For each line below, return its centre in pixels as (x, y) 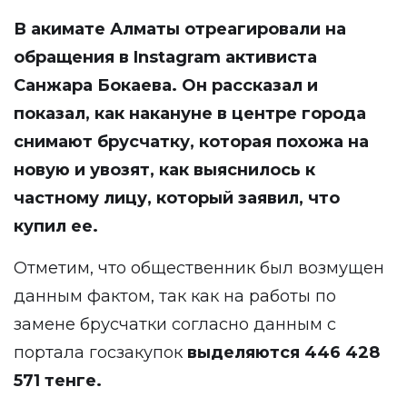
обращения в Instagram (117, 57)
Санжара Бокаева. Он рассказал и (166, 85)
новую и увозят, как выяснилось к (164, 170)
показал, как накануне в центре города (190, 114)
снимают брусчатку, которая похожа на (191, 142)
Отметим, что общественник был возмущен (199, 268)
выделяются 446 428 (283, 352)
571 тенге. (58, 381)
